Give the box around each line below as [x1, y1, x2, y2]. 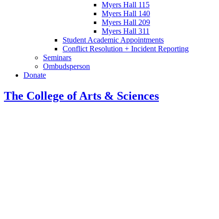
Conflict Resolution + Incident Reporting [63, 44, 189, 53]
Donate [23, 71, 46, 80]
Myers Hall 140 [102, 9, 150, 18]
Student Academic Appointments [63, 36, 164, 44]
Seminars [43, 53, 71, 62]
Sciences [114, 89, 159, 102]
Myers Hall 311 [102, 27, 150, 36]
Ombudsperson [43, 62, 90, 71]
